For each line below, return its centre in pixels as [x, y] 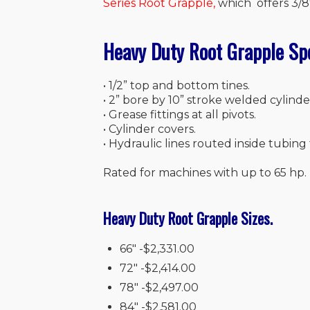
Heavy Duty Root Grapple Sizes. [188, 218]
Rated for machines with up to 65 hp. [205, 172]
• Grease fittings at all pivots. [180, 114]
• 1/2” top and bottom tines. [177, 85]
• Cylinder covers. [150, 129]
